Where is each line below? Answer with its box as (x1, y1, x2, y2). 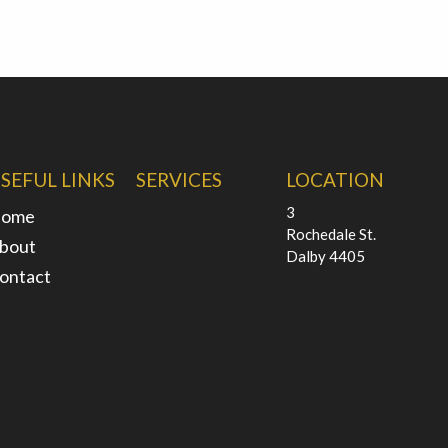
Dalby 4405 (285, 247, 365, 265)
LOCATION (285, 168, 384, 191)
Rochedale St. (285, 225, 376, 243)
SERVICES (136, 168, 223, 191)
